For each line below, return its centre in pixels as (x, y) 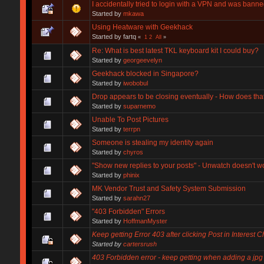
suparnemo (139, 106)
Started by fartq (115, 36)
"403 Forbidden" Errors (128, 211)
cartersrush (140, 244)
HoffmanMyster (145, 221)
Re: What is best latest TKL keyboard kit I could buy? (175, 50)
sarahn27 (136, 198)
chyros (133, 152)
